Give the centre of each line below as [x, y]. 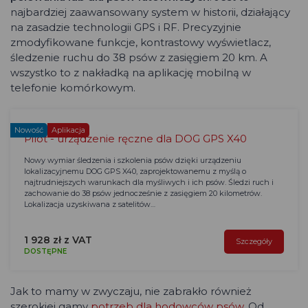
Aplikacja [68, 130]
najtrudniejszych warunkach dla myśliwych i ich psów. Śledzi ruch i [149, 183]
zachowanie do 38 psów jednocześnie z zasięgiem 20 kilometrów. [143, 194]
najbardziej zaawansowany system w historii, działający [150, 12]
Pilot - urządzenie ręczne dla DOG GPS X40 [135, 139]
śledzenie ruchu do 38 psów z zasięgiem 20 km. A [139, 58]
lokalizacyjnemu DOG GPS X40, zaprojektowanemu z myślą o [135, 172]
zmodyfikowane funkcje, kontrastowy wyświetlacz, [141, 43]
